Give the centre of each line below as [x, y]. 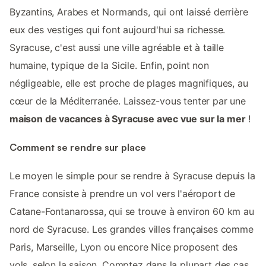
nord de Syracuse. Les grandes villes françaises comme [132, 229]
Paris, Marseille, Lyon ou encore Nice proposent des [124, 247]
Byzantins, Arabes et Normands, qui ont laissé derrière [129, 12]
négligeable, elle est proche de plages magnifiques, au [129, 83]
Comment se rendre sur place [78, 148]
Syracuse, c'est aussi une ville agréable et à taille [117, 47]
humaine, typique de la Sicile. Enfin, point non [109, 65]
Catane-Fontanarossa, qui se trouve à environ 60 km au [132, 212]
